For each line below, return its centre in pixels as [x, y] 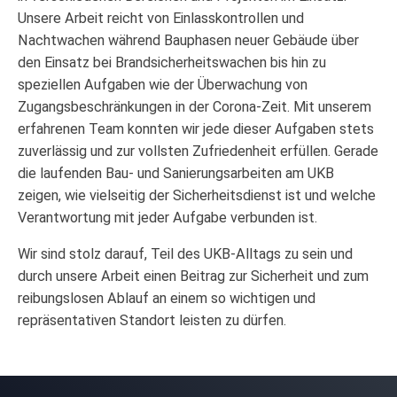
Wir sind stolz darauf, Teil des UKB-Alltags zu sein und [185, 254]
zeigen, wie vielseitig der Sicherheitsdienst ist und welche [197, 196]
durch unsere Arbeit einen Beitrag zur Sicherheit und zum [193, 276]
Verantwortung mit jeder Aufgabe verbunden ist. [167, 218]
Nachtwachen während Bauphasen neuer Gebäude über [188, 41]
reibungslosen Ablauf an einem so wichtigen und [167, 299]
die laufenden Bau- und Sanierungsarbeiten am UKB [176, 174]
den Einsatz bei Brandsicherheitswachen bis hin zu [172, 63]
